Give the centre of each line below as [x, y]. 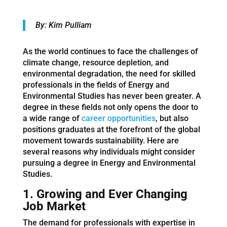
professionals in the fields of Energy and [96, 85]
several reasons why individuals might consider [109, 152]
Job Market [54, 206]
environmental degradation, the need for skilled [109, 73]
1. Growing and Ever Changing [105, 194]
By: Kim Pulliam [63, 25]
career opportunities [118, 118]
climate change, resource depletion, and [96, 62]
